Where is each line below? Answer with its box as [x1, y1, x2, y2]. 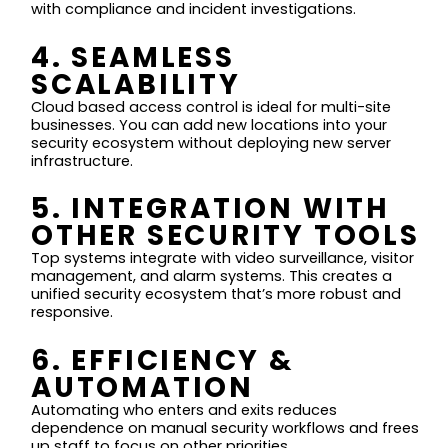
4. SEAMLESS [31, 37, 235, 77]
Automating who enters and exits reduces [31, 399, 338, 420]
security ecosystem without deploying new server [31, 132, 392, 153]
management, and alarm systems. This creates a [31, 266, 393, 287]
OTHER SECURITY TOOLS [31, 216, 420, 256]
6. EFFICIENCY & [31, 340, 294, 380]
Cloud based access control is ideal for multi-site [31, 96, 392, 117]
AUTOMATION [31, 367, 254, 407]
